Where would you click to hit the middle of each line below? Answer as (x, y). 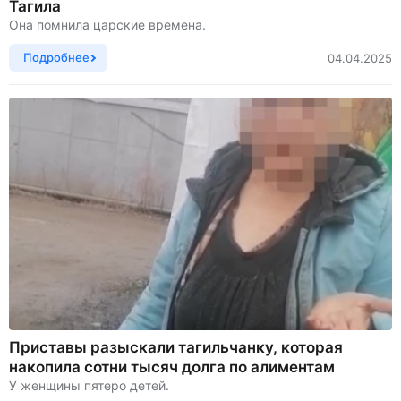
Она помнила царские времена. (107, 25)
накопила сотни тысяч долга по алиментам (172, 367)
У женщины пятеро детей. (89, 386)
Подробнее (56, 58)
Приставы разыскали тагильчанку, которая (176, 348)
